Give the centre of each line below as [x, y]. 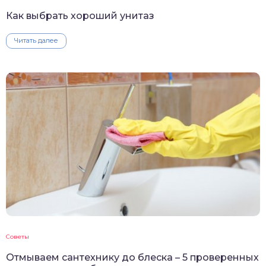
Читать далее [36, 40]
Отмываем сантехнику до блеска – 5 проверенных [132, 257]
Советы [18, 236]
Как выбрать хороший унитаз [80, 15]
